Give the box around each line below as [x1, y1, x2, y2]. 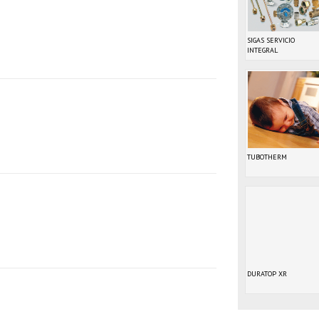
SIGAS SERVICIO [247, 36, 295, 45]
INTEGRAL [247, 46, 278, 55]
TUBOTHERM [247, 152, 287, 162]
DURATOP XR [247, 269, 287, 278]
